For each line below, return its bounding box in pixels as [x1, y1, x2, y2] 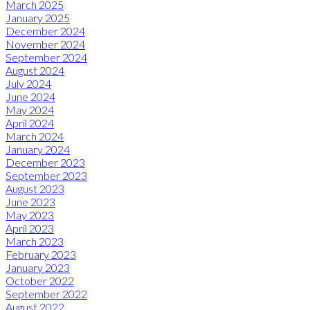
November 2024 [6, 37, 85, 51]
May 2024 [6, 102, 54, 116]
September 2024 [6, 50, 87, 64]
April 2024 [6, 116, 54, 129]
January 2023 [6, 260, 70, 274]
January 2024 [6, 142, 70, 156]
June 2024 [6, 89, 55, 103]
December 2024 [6, 24, 85, 37]
